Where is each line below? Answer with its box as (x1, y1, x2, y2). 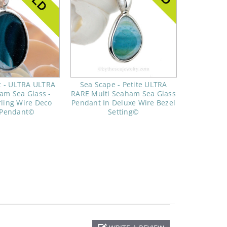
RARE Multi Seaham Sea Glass (71, 89, 176, 99)
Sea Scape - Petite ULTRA (80, 80, 167, 90)
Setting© (108, 107, 139, 117)
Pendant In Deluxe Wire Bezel (71, 98, 175, 108)
